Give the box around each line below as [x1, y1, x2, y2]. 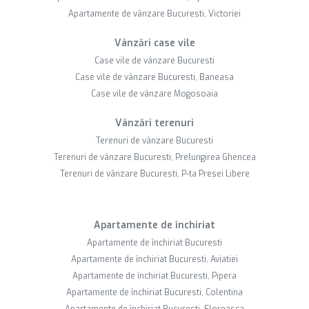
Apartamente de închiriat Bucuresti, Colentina [66, 287, 243, 299]
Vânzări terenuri [115, 117, 194, 130]
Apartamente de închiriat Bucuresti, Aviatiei [71, 254, 238, 266]
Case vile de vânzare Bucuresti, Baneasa [75, 72, 234, 83]
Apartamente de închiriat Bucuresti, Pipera [72, 270, 237, 282]
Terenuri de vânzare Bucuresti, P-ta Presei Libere [59, 168, 250, 180]
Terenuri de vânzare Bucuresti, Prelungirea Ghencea [53, 152, 256, 163]
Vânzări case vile [114, 37, 195, 50]
